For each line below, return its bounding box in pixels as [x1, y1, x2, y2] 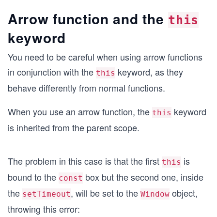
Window [140, 189, 170, 199]
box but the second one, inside [83, 170, 203, 183]
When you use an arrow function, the [8, 105, 152, 118]
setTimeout [22, 189, 71, 199]
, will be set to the [71, 186, 140, 199]
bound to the [8, 170, 59, 183]
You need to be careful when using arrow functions [8, 50, 202, 63]
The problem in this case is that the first [8, 155, 162, 167]
